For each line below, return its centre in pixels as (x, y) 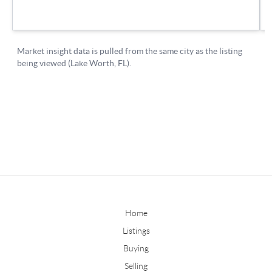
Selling (136, 266)
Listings (136, 230)
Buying (136, 248)
